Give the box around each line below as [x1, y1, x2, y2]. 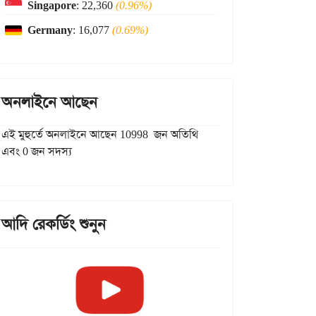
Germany [28, 23, 73, 37]
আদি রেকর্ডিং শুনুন [1, 214, 106, 234]
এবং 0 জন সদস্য [1, 144, 72, 159]
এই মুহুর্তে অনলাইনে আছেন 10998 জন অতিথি [1, 127, 198, 142]
